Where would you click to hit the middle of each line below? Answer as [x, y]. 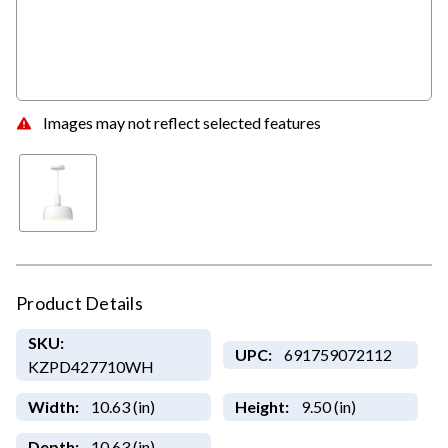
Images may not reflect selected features [182, 122]
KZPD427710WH [90, 367]
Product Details [79, 303]
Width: [53, 407]
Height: [261, 407]
